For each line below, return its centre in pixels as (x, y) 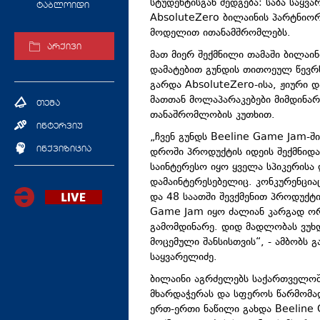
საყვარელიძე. (184, 258)
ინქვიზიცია (64, 149)
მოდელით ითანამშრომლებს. (220, 34)
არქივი (64, 48)
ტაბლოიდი (63, 6)
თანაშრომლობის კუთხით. (212, 116)
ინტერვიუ (60, 126)
